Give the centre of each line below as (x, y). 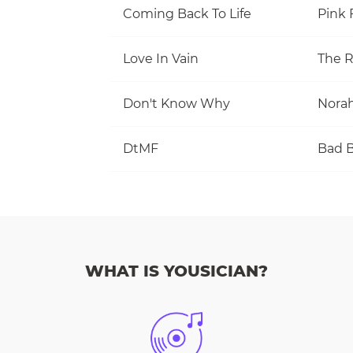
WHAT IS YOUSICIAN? (176, 271)
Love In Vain (161, 58)
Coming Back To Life (187, 13)
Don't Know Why (176, 103)
